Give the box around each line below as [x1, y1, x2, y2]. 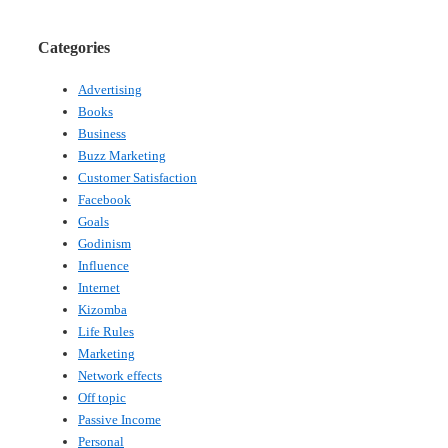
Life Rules [78, 324, 134, 340]
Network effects [78, 368, 162, 384]
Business [78, 126, 126, 142]
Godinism [78, 236, 131, 252]
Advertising [78, 82, 142, 98]
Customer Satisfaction [78, 170, 197, 186]
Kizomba [78, 302, 127, 318]
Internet [78, 280, 120, 296]
